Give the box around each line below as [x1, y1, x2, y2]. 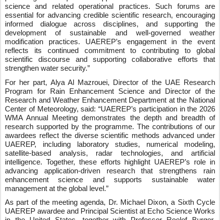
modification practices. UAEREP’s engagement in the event [5, 37, 215, 46]
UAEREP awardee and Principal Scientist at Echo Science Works [5, 207, 215, 216]
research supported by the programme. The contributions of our [5, 122, 215, 131]
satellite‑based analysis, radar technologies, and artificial [5, 149, 215, 157]
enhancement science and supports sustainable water [5, 175, 215, 184]
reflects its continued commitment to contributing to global [5, 46, 215, 55]
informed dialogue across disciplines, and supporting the [5, 20, 215, 28]
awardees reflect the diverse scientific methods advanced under [5, 131, 215, 139]
